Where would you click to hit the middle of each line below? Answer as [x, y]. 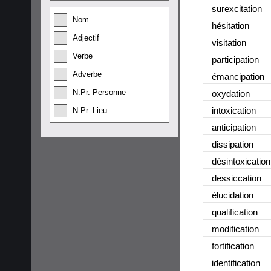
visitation [229, 42]
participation [235, 59]
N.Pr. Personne [99, 92]
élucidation [233, 195]
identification [236, 263]
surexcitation [237, 8]
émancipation [238, 76]
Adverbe [87, 74]
